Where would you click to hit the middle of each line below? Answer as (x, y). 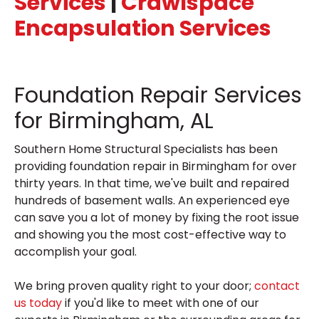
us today (38, 303)
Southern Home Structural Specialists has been (146, 149)
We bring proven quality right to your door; (134, 286)
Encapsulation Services (143, 28)
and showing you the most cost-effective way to (150, 235)
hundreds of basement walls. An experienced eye (152, 200)
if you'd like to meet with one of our (161, 303)
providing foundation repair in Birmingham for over (156, 166)
